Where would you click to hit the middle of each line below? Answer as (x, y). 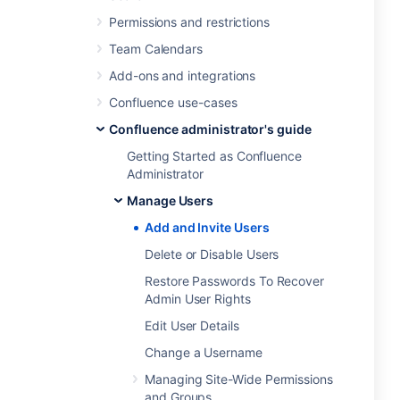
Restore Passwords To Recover (235, 281)
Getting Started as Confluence (214, 156)
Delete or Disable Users (212, 254)
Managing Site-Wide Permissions (239, 379)
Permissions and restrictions (190, 22)
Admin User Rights (198, 299)
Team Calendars (156, 49)
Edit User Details (192, 325)
